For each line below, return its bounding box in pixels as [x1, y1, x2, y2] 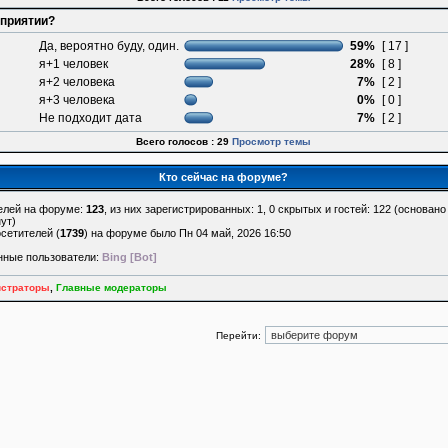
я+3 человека [39, 93, 116, 107]
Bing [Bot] [101, 251, 157, 263]
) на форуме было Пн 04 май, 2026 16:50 [83, 227, 291, 239]
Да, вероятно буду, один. [39, 39, 180, 53]
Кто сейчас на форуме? [159, 171, 289, 183]
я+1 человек [39, 57, 109, 71]
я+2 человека [39, 75, 116, 89]
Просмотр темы [232, 136, 312, 147]
